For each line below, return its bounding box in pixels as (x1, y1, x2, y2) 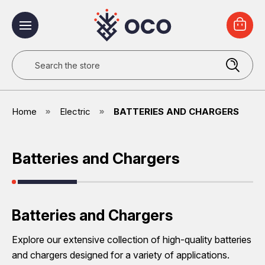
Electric (60, 106, 91, 117)
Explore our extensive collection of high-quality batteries (12, 233, 251, 245)
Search (12, 51, 43, 63)
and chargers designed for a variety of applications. (12, 248, 230, 261)
